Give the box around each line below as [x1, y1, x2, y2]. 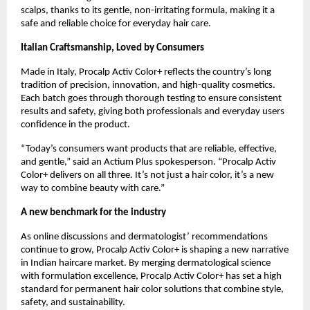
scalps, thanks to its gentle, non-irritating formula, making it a [21, 5, 275, 16]
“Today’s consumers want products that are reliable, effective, [21, 143, 277, 154]
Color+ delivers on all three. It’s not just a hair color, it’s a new [21, 170, 274, 181]
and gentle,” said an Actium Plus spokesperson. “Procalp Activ [21, 156, 276, 167]
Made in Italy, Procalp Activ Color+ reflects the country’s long [21, 66, 271, 77]
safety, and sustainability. [21, 297, 125, 308]
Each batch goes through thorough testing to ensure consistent [21, 93, 282, 104]
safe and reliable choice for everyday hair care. [21, 18, 211, 29]
